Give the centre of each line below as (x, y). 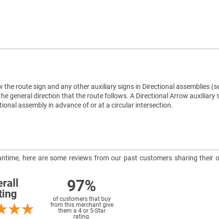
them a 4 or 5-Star (82, 211)
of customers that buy (82, 199)
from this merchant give (82, 205)
